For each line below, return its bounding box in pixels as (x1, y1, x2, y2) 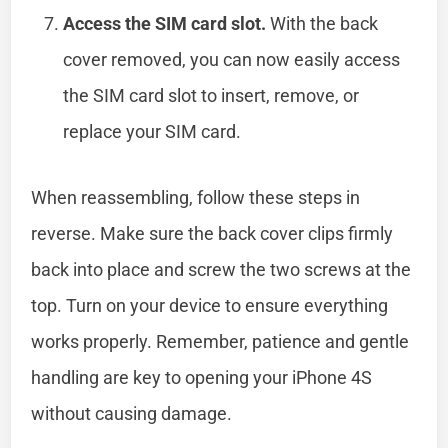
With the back (266, 12, 379, 34)
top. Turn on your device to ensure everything (31, 294, 389, 316)
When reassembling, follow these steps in (31, 186, 361, 208)
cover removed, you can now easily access (63, 48, 401, 70)
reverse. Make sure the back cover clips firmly (31, 222, 394, 244)
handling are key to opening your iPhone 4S (31, 366, 373, 388)
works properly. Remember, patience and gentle (31, 330, 410, 352)
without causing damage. (31, 402, 233, 424)
